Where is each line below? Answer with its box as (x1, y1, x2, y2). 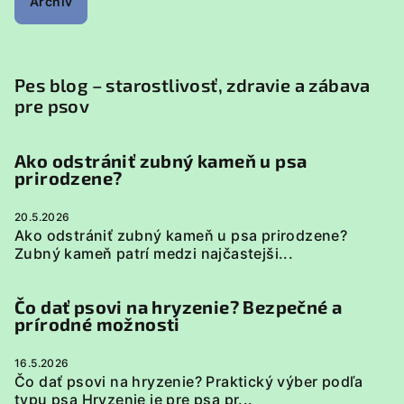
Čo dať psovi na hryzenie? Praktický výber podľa (14, 372, 363, 390)
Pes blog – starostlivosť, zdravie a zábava (14, 74, 371, 96)
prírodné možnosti (14, 313, 180, 335)
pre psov (14, 95, 90, 116)
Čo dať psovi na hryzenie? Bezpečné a (14, 296, 343, 317)
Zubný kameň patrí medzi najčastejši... (14, 244, 294, 262)
